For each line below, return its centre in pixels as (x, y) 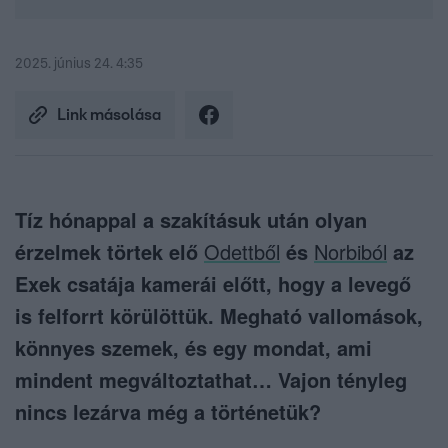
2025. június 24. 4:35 (79, 64)
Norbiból (350, 252)
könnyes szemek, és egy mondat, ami (193, 348)
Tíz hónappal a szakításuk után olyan (191, 220)
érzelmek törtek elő (109, 252)
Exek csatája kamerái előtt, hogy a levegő (213, 284)
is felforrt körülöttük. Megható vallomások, (219, 316)
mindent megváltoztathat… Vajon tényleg (211, 380)
